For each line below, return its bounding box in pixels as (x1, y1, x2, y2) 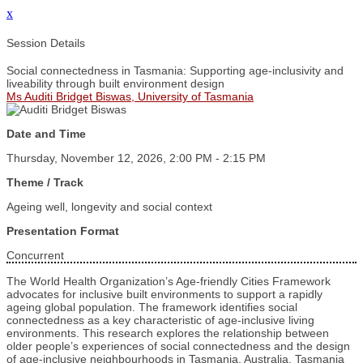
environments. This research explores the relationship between (6, 327, 329, 340)
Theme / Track (6, 176, 83, 190)
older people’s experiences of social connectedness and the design (6, 340, 350, 353)
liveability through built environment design (6, 77, 224, 91)
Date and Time (6, 127, 86, 141)
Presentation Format (6, 224, 119, 238)
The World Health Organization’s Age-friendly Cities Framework (6, 275, 331, 288)
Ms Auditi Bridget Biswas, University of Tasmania (6, 90, 254, 104)
